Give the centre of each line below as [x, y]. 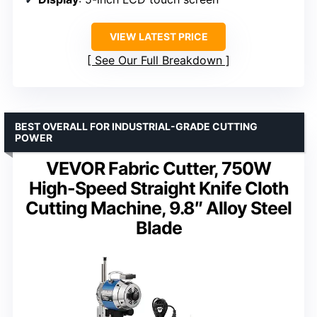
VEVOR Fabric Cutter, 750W [158, 168]
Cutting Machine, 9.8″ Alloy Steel [158, 208]
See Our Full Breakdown [158, 60]
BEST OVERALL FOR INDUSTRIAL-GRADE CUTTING [136, 126]
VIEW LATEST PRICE [158, 36]
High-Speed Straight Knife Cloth [158, 188]
